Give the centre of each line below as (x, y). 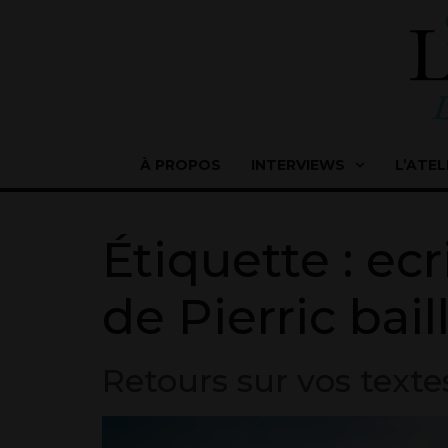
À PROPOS (180, 165)
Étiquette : (234, 260)
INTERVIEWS (298, 165)
